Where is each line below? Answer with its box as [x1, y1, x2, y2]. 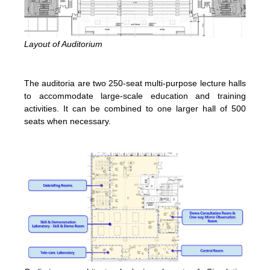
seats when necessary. [24, 116, 111, 126]
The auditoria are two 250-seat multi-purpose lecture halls [24, 78, 246, 88]
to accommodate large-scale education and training [24, 90, 246, 101]
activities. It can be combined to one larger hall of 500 [24, 103, 246, 113]
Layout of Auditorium [24, 39, 102, 49]
